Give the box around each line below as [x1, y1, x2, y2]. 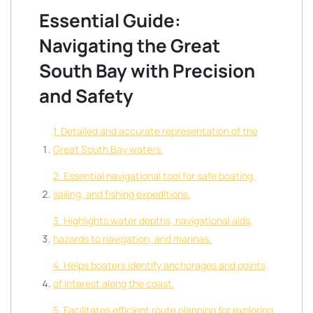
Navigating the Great [39, 33, 220, 58]
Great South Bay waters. [53, 143, 163, 156]
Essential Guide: [39, 8, 181, 33]
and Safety [39, 83, 133, 108]
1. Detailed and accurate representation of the [53, 124, 258, 138]
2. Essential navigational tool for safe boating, [53, 169, 256, 182]
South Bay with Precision [39, 58, 255, 83]
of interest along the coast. [53, 277, 175, 290]
